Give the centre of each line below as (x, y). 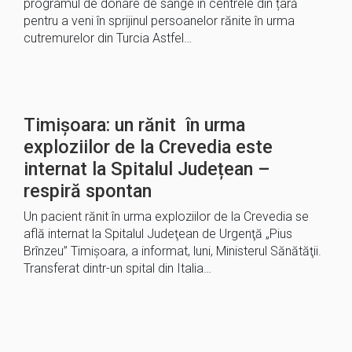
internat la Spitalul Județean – (147, 169)
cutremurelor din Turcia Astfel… (108, 38)
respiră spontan (88, 191)
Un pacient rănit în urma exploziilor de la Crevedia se (166, 216)
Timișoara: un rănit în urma (134, 125)
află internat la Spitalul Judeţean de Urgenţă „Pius (158, 234)
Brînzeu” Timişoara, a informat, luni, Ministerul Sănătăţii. (172, 251)
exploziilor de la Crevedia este (148, 147)
